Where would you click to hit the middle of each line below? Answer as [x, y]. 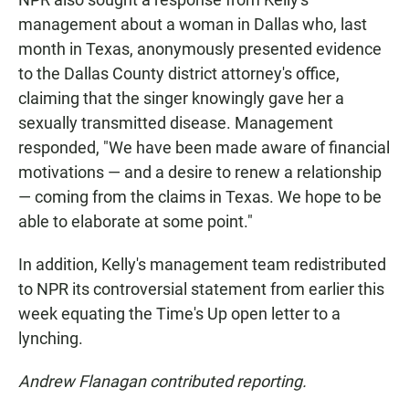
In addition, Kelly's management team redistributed [202, 265]
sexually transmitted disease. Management [176, 123]
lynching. [51, 339]
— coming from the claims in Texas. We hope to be [200, 197]
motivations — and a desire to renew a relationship [200, 173]
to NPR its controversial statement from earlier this [201, 289]
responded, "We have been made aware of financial [204, 148]
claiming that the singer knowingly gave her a [181, 99]
